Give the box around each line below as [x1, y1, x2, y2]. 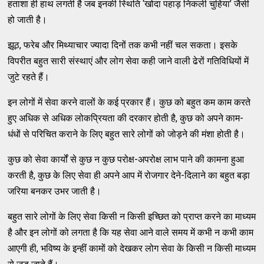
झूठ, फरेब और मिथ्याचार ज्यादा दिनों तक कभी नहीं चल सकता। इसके [8, 39, 238, 51]
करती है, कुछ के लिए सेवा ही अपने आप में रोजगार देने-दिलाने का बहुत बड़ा [8, 169, 250, 181]
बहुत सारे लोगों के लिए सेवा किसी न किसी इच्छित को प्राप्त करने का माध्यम [8, 210, 256, 222]
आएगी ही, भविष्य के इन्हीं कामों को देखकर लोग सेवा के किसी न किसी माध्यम [8, 242, 256, 254]
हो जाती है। [8, 14, 48, 25]
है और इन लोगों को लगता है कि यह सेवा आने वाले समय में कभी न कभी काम [8, 226, 254, 238]
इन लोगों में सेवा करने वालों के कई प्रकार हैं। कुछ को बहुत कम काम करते [8, 96, 251, 108]
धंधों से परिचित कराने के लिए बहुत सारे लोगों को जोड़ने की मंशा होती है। [8, 128, 246, 140]
